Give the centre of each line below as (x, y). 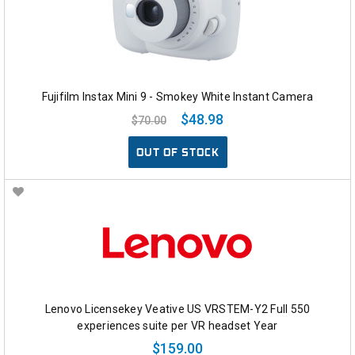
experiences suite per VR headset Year (177, 326)
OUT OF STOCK (177, 153)
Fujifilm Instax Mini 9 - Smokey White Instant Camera (177, 97)
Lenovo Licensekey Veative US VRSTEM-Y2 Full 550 (177, 309)
